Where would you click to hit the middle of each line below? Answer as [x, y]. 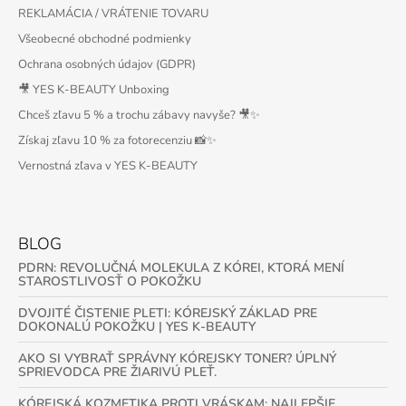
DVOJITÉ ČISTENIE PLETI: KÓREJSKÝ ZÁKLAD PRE [168, 313]
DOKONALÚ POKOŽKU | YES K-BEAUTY [137, 326]
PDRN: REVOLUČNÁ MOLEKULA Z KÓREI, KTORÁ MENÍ [181, 267]
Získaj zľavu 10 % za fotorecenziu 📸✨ [117, 140]
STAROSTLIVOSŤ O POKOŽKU [110, 281]
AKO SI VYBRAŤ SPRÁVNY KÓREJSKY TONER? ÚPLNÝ [177, 358]
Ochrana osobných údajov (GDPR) [107, 64]
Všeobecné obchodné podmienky [105, 39]
